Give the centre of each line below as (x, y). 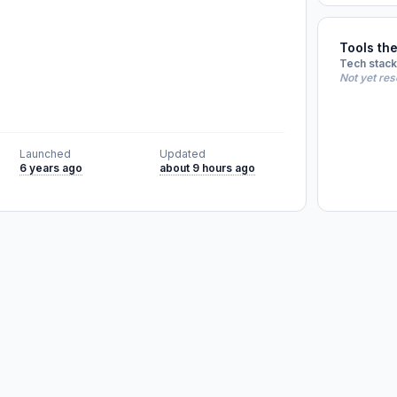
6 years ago (51, 168)
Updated (182, 154)
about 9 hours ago (207, 168)
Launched (46, 154)
